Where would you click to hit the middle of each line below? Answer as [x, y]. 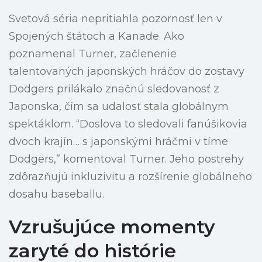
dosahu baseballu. [56, 194]
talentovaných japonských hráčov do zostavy [127, 72]
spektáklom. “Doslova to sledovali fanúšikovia [128, 124]
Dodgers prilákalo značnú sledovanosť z [114, 89]
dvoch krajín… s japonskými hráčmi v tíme [118, 142]
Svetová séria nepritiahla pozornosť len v [116, 19]
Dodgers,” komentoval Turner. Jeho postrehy [126, 159]
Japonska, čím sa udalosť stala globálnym [119, 107]
